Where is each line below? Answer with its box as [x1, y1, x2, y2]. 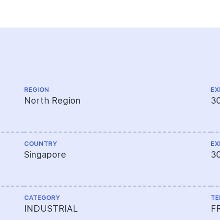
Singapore [24, 149, 66, 160]
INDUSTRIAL [24, 203, 78, 214]
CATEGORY [24, 194, 60, 202]
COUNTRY [24, 140, 57, 148]
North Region [24, 95, 81, 106]
